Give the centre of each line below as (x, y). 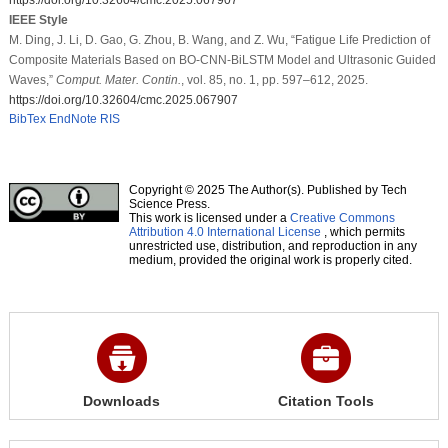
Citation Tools (326, 400)
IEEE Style (38, 19)
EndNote (72, 118)
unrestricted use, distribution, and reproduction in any (272, 245)
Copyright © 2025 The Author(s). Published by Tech (267, 189)
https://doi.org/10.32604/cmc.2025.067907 (123, 99)
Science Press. (169, 203)
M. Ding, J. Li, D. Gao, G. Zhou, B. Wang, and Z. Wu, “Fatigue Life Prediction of (219, 39)
